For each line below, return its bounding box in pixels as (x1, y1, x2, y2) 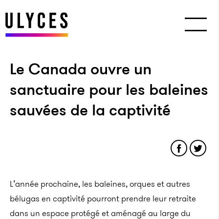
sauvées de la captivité (10, 99, 171, 121)
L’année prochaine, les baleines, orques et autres (10, 178, 190, 190)
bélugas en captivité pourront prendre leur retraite (10, 193, 196, 204)
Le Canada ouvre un (10, 58, 152, 80)
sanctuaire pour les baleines (10, 78, 208, 101)
